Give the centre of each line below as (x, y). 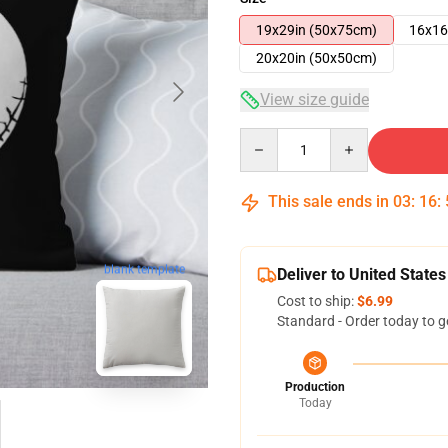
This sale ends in (328, 201)
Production (315, 387)
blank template (144, 268)
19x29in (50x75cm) (316, 30)
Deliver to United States (361, 274)
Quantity (266, 137)
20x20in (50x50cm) (316, 58)
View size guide (314, 99)
